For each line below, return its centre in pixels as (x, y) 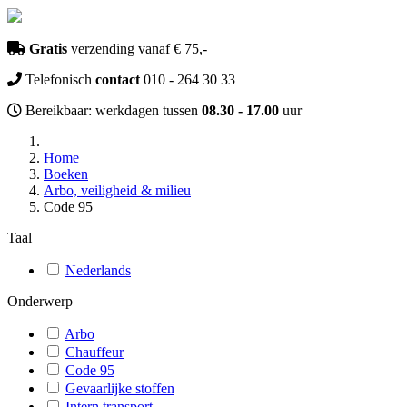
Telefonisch (59, 79)
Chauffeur (94, 352)
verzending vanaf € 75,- (137, 49)
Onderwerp (40, 301)
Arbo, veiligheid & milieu (117, 190)
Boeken (66, 174)
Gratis (48, 49)
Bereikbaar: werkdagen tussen (112, 110)
